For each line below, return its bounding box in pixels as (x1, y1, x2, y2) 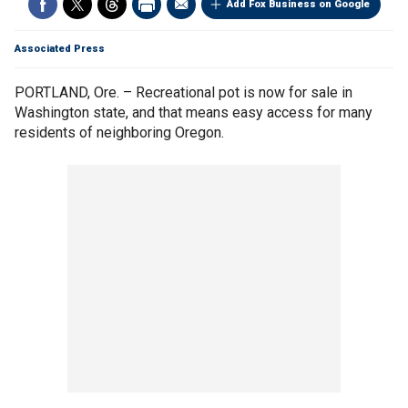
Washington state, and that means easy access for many (15, 104, 372, 121)
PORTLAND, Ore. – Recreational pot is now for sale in (15, 84, 352, 101)
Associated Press (15, 43, 105, 55)
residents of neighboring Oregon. (15, 124, 224, 141)
